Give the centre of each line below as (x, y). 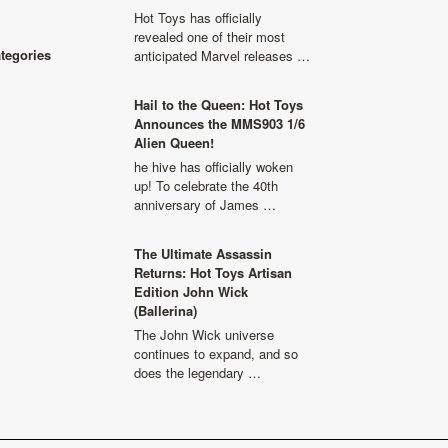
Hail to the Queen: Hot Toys (218, 104)
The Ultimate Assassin (203, 253)
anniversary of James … (205, 204)
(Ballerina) (165, 310)
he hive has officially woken (213, 166)
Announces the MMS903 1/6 (219, 123)
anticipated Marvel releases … (222, 55)
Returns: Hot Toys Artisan (213, 272)
